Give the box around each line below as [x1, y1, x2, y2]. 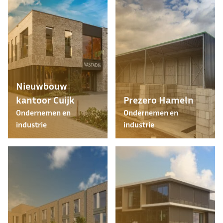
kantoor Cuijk [16, 94, 75, 106]
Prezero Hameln [123, 94, 194, 106]
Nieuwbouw [16, 80, 67, 92]
